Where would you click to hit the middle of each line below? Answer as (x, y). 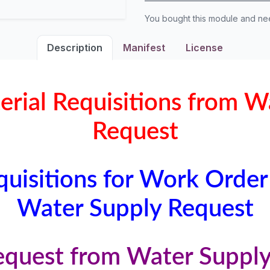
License (204, 48)
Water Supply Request (135, 209)
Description (75, 48)
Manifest (144, 48)
